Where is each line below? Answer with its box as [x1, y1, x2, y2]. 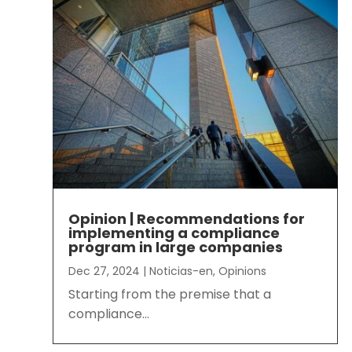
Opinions [218, 263, 267, 280]
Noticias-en [149, 263, 214, 280]
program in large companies [68, 237, 284, 258]
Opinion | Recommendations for [68, 209, 306, 229]
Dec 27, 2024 [68, 263, 141, 280]
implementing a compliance [68, 223, 280, 244]
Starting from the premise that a [68, 285, 275, 304]
